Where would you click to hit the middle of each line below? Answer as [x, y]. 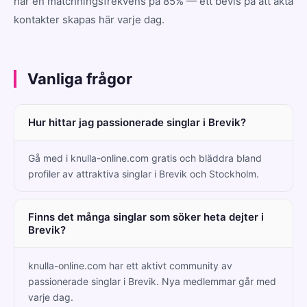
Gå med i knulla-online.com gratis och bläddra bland [145, 158]
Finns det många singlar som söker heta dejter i [146, 217]
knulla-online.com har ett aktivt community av [130, 265]
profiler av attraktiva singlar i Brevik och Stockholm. [144, 173]
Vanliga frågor [80, 78]
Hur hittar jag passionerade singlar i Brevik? [137, 122]
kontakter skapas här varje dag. [89, 19]
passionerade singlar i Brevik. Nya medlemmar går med [152, 281]
